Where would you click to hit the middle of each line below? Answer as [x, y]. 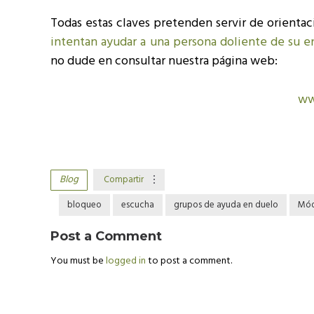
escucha [138, 205]
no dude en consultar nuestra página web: [164, 61]
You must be [78, 261]
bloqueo [84, 205]
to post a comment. [190, 261]
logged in [127, 261]
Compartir [124, 180]
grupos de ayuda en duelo [226, 205]
